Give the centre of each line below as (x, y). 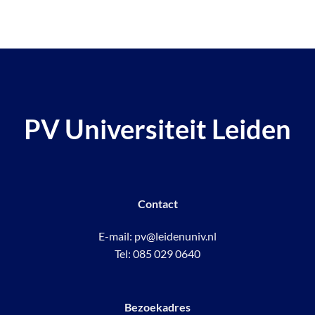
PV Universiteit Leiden (157, 128)
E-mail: (116, 236)
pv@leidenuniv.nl (175, 236)
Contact (157, 204)
